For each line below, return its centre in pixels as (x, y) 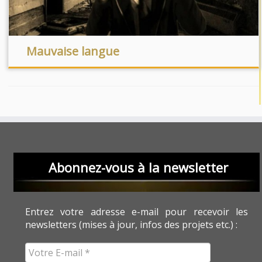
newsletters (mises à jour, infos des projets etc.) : (132, 225)
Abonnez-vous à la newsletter (138, 167)
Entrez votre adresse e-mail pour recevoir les (137, 212)
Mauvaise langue (73, 51)
